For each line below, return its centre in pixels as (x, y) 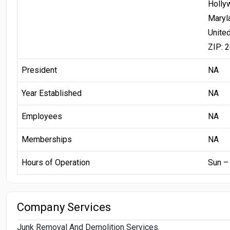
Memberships (47, 139)
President (39, 70)
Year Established (52, 93)
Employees (42, 116)
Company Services (64, 207)
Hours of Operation (56, 162)
